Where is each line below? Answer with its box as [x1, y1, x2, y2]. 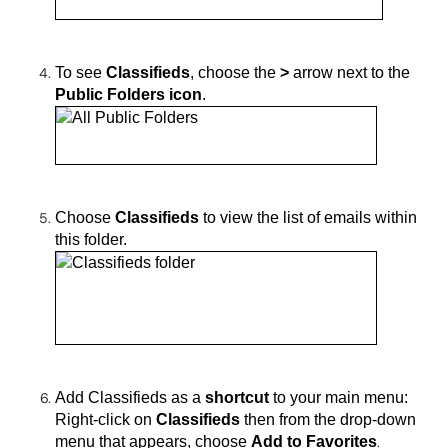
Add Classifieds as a [55, 388, 205, 406]
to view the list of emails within [203, 208, 417, 226]
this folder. [55, 230, 127, 248]
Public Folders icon [55, 85, 202, 103]
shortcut [205, 388, 273, 406]
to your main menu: [273, 388, 408, 406]
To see [55, 63, 106, 81]
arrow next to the [293, 63, 410, 81]
